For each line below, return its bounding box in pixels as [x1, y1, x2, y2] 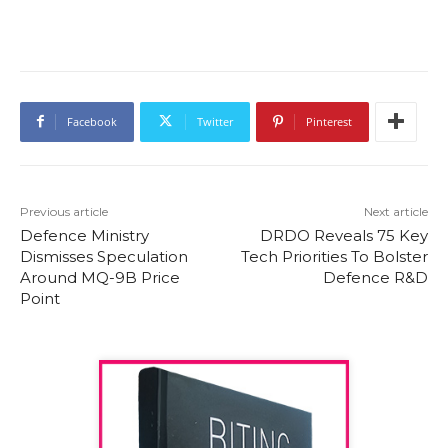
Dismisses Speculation [20, 246, 188, 266]
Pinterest [306, 113, 352, 129]
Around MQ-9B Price [20, 267, 180, 287]
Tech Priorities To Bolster [240, 246, 428, 266]
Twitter [197, 113, 233, 129]
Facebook [67, 113, 117, 129]
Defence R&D [322, 267, 428, 287]
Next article [363, 203, 428, 219]
